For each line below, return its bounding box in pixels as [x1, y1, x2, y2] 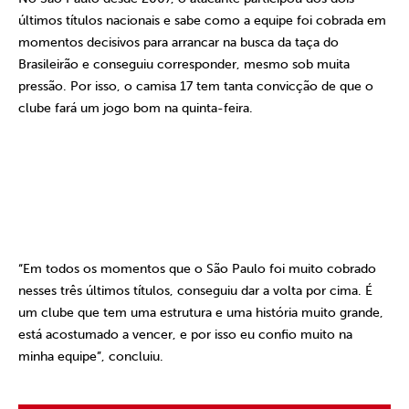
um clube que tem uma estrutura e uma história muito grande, [18, 305, 383, 320]
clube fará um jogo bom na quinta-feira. [18, 100, 253, 116]
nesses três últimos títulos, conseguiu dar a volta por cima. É [18, 283, 372, 299]
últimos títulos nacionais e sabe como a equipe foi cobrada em [18, 13, 386, 28]
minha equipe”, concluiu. [18, 349, 163, 364]
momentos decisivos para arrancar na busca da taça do [18, 35, 339, 50]
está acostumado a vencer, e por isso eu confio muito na [18, 327, 352, 342]
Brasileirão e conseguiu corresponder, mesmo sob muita [18, 57, 350, 72]
